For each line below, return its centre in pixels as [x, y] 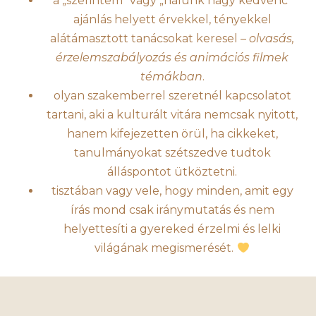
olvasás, [272, 39]
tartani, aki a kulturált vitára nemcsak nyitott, [172, 115]
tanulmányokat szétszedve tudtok [172, 153]
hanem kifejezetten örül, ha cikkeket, [172, 134]
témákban [171, 77]
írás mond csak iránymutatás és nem [172, 210]
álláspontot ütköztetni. [172, 172]
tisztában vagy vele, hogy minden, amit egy [172, 191]
